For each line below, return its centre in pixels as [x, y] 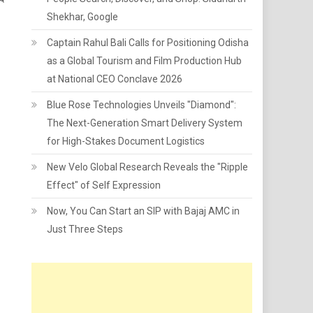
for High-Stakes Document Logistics [126, 141]
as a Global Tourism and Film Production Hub [145, 61]
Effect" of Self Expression [104, 185]
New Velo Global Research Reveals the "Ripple [148, 167]
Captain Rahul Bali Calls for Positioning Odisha [148, 43]
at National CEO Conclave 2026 [115, 79]
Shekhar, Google [83, 17]
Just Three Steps [85, 229]
